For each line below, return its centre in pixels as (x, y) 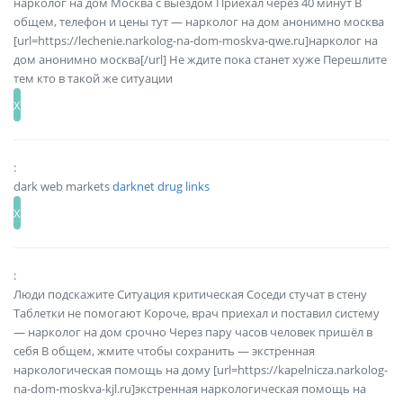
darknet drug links (161, 187)
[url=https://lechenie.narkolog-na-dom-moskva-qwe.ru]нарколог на (196, 41)
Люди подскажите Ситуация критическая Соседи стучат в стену (190, 295)
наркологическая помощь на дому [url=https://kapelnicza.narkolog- (201, 370)
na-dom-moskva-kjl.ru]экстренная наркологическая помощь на (190, 389)
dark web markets (63, 187)
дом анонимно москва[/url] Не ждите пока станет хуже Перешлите (200, 60)
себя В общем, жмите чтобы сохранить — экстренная (164, 351)
